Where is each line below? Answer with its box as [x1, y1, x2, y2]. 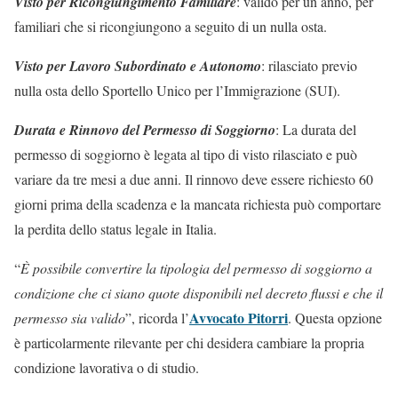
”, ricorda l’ [125, 307, 189, 327]
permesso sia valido [14, 307, 125, 327]
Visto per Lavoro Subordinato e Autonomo [14, 55, 261, 76]
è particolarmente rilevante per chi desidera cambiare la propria [14, 332, 364, 352]
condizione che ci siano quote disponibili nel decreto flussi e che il [14, 283, 383, 302]
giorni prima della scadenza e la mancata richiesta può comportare [14, 194, 381, 213]
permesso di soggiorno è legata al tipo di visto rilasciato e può [14, 144, 357, 163]
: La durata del [275, 119, 356, 139]
